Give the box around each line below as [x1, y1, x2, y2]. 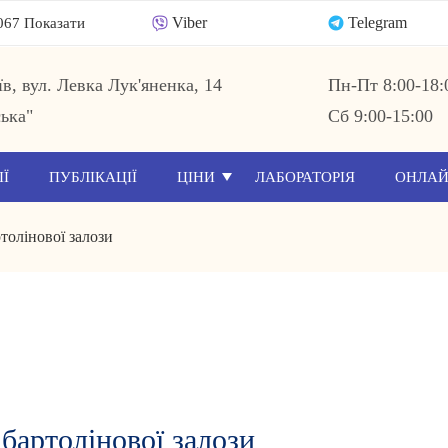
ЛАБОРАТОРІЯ [254, 169, 355, 185]
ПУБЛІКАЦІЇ [48, 169, 137, 185]
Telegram [347, 14, 407, 31]
